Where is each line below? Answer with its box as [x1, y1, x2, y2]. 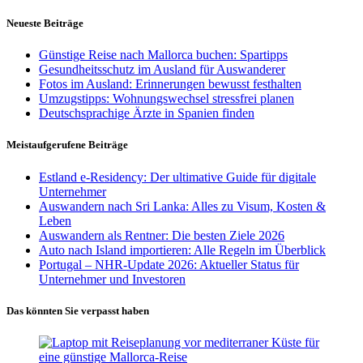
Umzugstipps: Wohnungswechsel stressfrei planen [39, 92, 294, 106]
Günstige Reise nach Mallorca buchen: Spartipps [39, 48, 288, 62]
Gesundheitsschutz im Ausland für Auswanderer [39, 62, 285, 77]
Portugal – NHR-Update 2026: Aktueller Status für [39, 257, 299, 271]
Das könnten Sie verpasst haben [6, 304, 149, 317]
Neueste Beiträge [6, 17, 83, 30]
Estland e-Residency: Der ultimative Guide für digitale [39, 169, 316, 184]
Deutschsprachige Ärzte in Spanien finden [39, 106, 254, 121]
